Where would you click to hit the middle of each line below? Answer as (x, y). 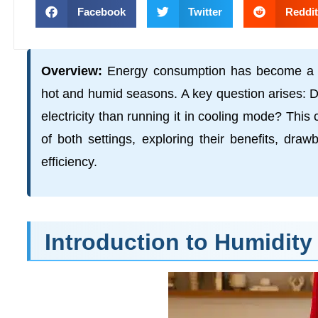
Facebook (101, 12)
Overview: (72, 71)
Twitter (205, 12)
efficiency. (69, 162)
